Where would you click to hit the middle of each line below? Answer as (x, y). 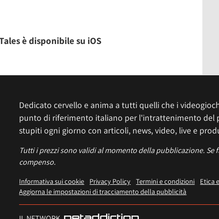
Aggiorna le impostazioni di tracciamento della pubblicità (103, 192)
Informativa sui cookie (52, 181)
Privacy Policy (110, 181)
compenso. (38, 162)
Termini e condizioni (165, 181)
